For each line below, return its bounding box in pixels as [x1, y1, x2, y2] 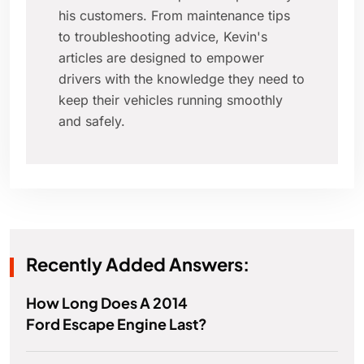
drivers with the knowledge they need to [58, 71, 305, 88]
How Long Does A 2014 [26, 293, 188, 313]
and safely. [58, 113, 125, 130]
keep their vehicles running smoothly [58, 92, 283, 109]
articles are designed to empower [58, 50, 264, 67]
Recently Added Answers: [26, 253, 249, 276]
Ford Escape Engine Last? [26, 314, 207, 334]
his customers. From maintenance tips [58, 7, 290, 24]
